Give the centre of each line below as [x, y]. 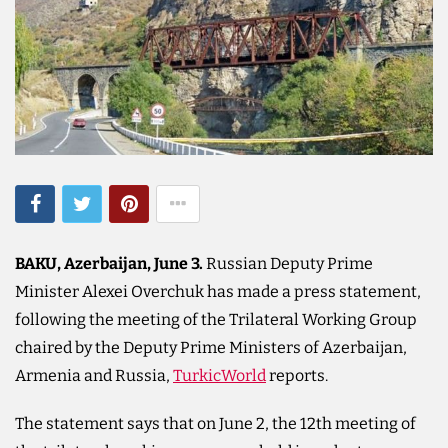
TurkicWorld [219, 375]
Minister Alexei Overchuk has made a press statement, [218, 291]
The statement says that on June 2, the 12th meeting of [215, 423]
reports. [297, 375]
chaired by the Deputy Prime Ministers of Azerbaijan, [211, 347]
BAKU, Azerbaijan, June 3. [109, 263]
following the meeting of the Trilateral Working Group [216, 319]
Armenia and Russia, [94, 375]
